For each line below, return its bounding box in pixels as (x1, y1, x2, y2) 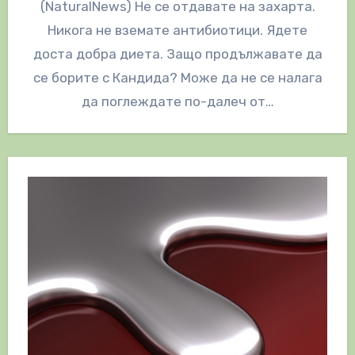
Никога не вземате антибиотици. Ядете (48, 21, 307, 38)
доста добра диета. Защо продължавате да (32, 45, 323, 62)
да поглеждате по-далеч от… (81, 93, 274, 109)
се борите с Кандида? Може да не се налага (32, 69, 323, 86)
